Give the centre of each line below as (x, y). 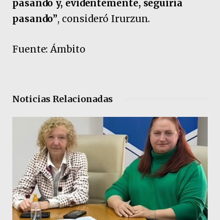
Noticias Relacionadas (63, 99)
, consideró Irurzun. (104, 19)
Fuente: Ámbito (49, 49)
